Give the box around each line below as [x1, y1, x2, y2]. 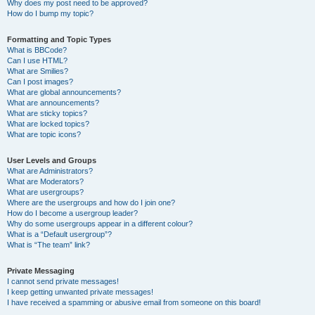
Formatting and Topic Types [7, 35, 111, 44]
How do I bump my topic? [7, 9, 94, 18]
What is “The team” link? [7, 240, 90, 249]
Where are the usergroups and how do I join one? [7, 198, 175, 207]
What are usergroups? [7, 188, 84, 196]
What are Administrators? [7, 167, 93, 175]
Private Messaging [7, 266, 75, 275]
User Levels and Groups [7, 156, 96, 165]
